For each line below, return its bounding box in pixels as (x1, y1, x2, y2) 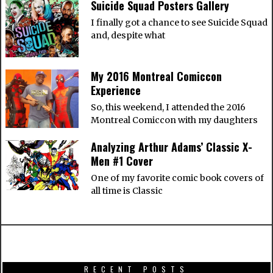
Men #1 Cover (90, 153, 153, 169)
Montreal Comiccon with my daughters (90, 115, 258, 126)
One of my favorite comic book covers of (90, 172, 264, 184)
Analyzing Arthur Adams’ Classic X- (90, 139, 252, 155)
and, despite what (90, 30, 165, 41)
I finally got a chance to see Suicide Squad (90, 17, 268, 29)
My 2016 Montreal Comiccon (90, 68, 222, 85)
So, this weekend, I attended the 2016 (90, 102, 246, 113)
